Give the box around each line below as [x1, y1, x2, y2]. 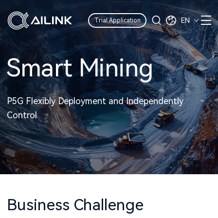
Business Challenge [7, 196, 144, 215]
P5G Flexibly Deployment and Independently [7, 96, 183, 107]
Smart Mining [7, 54, 153, 83]
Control [7, 110, 37, 121]
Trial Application [94, 17, 141, 24]
